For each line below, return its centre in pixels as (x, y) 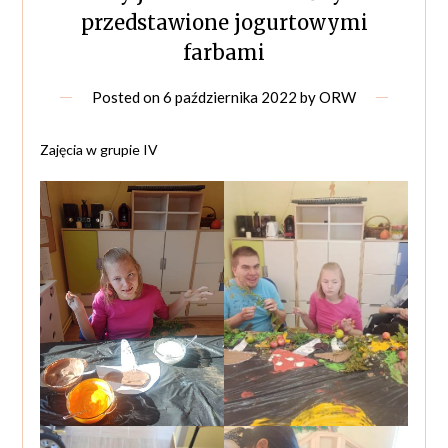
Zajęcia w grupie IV (98, 149)
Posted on (127, 96)
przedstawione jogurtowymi (224, 22)
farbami (224, 52)
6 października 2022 (230, 96)
